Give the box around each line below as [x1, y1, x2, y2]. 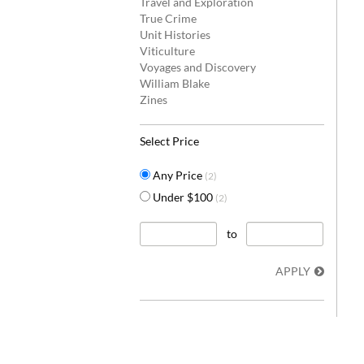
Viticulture [140, 44, 195, 58]
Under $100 [153, 190, 215, 204]
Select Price [140, 134, 199, 148]
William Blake [140, 76, 210, 90]
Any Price [153, 168, 205, 182]
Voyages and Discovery [140, 60, 256, 74]
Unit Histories [140, 28, 210, 41]
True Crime [140, 11, 197, 25]
